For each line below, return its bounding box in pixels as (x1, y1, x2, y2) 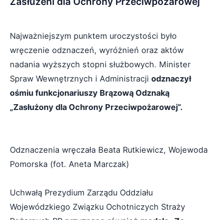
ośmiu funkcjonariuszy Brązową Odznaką (10, 87, 169, 98)
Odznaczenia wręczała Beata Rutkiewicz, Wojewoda (10, 144, 208, 155)
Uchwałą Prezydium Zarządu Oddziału (10, 187, 153, 197)
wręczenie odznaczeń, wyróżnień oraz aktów (10, 45, 184, 55)
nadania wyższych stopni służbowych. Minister (10, 59, 191, 69)
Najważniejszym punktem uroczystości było (10, 30, 177, 41)
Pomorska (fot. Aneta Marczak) (10, 159, 129, 169)
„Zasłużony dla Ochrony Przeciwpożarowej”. (10, 102, 183, 112)
